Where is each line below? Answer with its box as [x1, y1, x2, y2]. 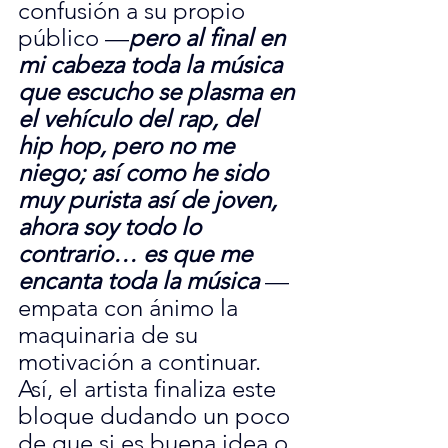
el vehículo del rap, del [18, 104, 264, 134]
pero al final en [129, 23, 291, 53]
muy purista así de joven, [18, 185, 283, 215]
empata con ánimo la [18, 293, 244, 323]
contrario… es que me [18, 239, 258, 269]
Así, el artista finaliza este [18, 374, 282, 404]
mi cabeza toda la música [18, 50, 288, 80]
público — [18, 23, 129, 53]
